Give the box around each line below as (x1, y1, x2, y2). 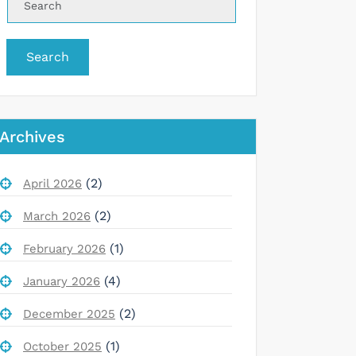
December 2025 (23, 306, 115, 321)
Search (26, 48, 69, 64)
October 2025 (23, 339, 102, 354)
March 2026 (23, 208, 91, 223)
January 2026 (23, 273, 100, 288)
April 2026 (23, 176, 82, 191)
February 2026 (23, 241, 106, 256)
